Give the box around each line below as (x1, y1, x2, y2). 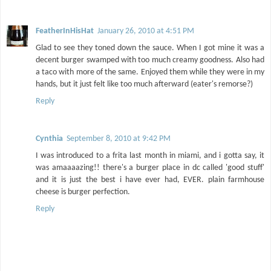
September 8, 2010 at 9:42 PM (67, 134, 171, 144)
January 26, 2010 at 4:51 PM (97, 27, 194, 36)
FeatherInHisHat (36, 27, 94, 36)
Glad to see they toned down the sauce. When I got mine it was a (36, 44, 264, 53)
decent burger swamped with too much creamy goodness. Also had (36, 56, 264, 65)
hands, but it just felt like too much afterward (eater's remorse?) (36, 80, 253, 90)
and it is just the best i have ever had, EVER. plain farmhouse (36, 175, 264, 185)
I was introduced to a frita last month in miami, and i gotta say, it (36, 151, 264, 161)
